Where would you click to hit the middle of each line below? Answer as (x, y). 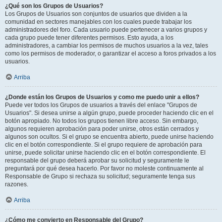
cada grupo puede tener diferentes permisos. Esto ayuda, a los (89, 38)
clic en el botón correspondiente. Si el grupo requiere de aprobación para (104, 145)
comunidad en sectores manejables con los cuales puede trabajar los (98, 22)
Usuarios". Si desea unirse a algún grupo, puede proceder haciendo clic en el (109, 113)
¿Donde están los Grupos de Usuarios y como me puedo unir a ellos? (102, 97)
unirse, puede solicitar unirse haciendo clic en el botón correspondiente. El (105, 153)
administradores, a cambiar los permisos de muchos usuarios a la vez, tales (107, 46)
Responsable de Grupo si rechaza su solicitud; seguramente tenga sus (100, 176)
